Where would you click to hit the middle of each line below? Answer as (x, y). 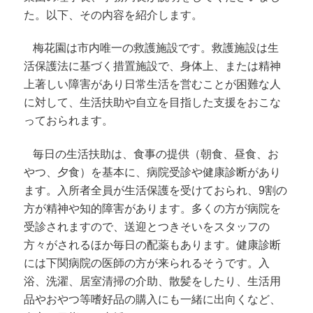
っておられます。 (69, 121)
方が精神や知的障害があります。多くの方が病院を (153, 208)
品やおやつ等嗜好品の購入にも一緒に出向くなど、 (153, 299)
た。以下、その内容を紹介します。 (114, 15)
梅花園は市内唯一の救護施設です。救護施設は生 (156, 48)
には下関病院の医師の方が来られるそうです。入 (147, 263)
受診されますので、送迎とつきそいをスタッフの (147, 226)
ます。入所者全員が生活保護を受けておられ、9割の (156, 190)
